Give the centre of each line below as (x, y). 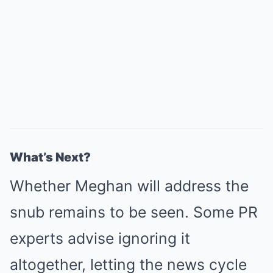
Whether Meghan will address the (129, 186)
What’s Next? (50, 157)
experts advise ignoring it (100, 238)
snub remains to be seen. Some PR (134, 212)
